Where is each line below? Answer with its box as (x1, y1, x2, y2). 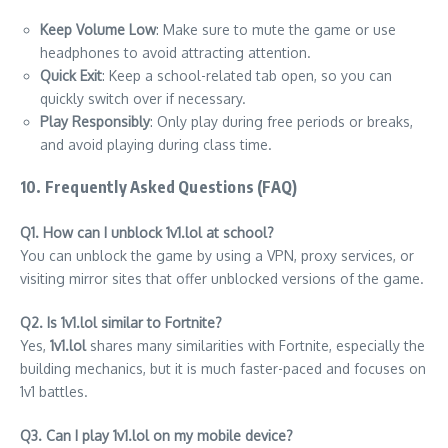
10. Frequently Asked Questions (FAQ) (20, 177, 298, 198)
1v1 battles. (20, 383, 88, 401)
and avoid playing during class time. (40, 136, 272, 154)
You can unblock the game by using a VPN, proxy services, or (20, 247, 414, 265)
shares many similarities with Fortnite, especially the (86, 337, 425, 355)
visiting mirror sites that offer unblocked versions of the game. (20, 270, 424, 288)
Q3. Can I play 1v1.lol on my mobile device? (20, 427, 293, 445)
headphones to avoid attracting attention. (40, 44, 311, 62)
